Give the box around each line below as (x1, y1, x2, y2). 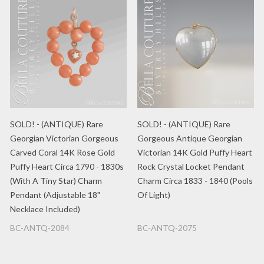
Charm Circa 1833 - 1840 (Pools (137, 176, 253, 186)
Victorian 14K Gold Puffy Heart (137, 147, 252, 157)
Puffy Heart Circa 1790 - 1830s (10, 161, 124, 171)
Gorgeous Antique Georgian (137, 133, 242, 143)
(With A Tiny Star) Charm (10, 176, 102, 186)
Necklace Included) (10, 204, 80, 214)
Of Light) (137, 190, 170, 200)
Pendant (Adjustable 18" (10, 190, 100, 200)
